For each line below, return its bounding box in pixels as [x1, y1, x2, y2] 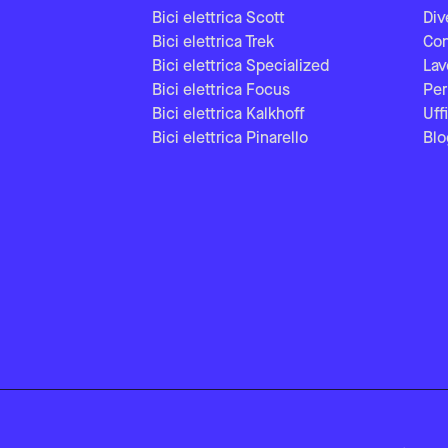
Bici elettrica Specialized [152, 59, 329, 75]
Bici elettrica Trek [152, 35, 274, 51]
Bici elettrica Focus [152, 83, 290, 99]
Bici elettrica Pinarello [152, 131, 308, 147]
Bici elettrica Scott [152, 11, 285, 27]
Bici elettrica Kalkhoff [152, 107, 305, 123]
